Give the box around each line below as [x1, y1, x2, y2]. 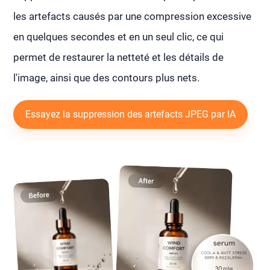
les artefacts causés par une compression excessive [13, 10, 252, 23]
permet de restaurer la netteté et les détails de [13, 51, 224, 64]
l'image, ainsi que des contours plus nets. [13, 72, 200, 84]
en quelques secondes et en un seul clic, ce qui [13, 31, 224, 43]
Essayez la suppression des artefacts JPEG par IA [25, 108, 236, 121]
